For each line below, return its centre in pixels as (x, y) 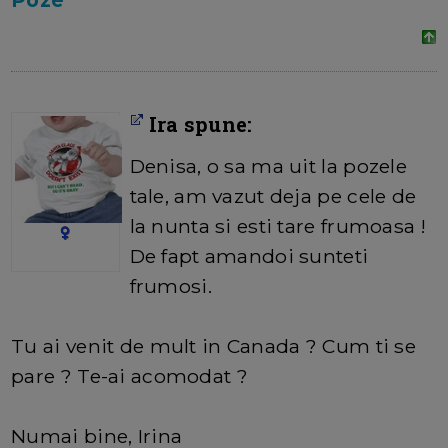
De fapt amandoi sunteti (249, 256)
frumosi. (170, 286)
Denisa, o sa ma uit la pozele (268, 166)
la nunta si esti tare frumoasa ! (277, 226)
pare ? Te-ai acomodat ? (129, 376)
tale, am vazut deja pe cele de (273, 196)
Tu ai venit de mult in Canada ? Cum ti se (214, 346)
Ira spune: (198, 124)
